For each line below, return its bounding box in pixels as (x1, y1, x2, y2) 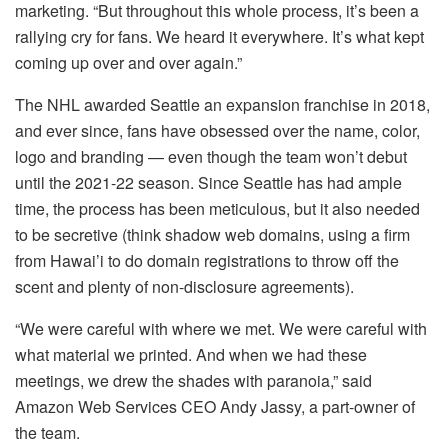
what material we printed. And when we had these (15, 342, 367, 366)
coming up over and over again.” (15, 50, 242, 74)
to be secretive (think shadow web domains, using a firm (15, 222, 410, 246)
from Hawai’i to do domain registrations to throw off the (15, 248, 399, 272)
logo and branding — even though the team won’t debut (15, 144, 407, 168)
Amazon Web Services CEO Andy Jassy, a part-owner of (15, 394, 415, 418)
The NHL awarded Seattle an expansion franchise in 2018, (15, 92, 430, 116)
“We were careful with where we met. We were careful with (15, 316, 427, 340)
